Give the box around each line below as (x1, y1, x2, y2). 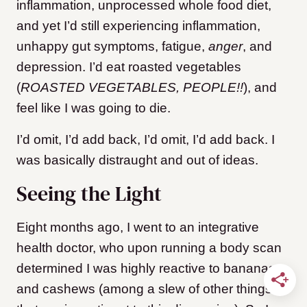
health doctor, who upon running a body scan (16, 241, 282, 256)
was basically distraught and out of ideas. (16, 153, 258, 168)
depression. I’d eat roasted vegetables (16, 60, 241, 75)
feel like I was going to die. (16, 101, 171, 116)
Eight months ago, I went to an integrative (16, 220, 259, 235)
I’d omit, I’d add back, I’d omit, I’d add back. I (16, 132, 275, 147)
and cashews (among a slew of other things (16, 282, 272, 297)
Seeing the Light (16, 180, 162, 208)
